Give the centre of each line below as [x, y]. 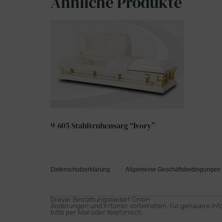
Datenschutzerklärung [80, 170]
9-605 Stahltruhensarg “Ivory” [103, 126]
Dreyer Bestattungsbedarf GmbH [100, 199]
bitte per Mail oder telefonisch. [97, 212]
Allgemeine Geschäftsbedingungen [173, 170]
